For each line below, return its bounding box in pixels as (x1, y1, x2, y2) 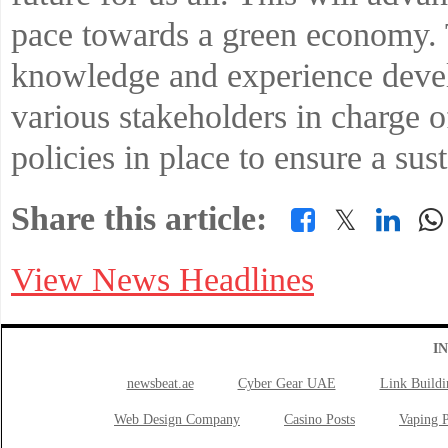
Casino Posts (284, 412, 355, 427)
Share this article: (11, 200, 267, 237)
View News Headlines (11, 261, 314, 298)
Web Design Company (114, 412, 240, 427)
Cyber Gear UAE (237, 376, 336, 391)
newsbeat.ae (126, 376, 194, 391)
